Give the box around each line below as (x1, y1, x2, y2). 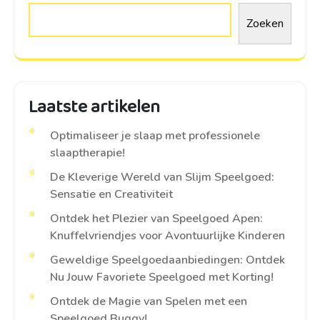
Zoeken (246, 16, 284, 32)
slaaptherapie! (50, 145, 125, 161)
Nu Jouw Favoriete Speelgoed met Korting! (50, 269, 274, 286)
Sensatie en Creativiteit (50, 186, 173, 203)
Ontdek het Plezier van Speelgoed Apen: (50, 211, 263, 227)
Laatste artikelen (29, 93, 160, 122)
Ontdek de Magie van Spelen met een (50, 294, 247, 310)
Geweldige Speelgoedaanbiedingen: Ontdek (50, 252, 285, 269)
